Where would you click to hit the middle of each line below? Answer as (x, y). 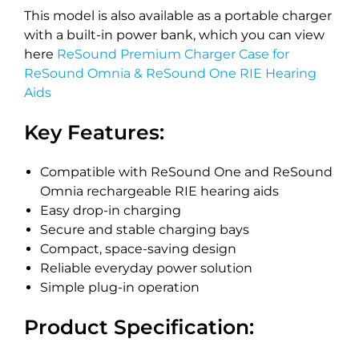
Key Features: (94, 133)
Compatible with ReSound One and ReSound (186, 172)
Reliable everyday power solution (146, 268)
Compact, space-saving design (138, 249)
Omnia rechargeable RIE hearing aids (159, 192)
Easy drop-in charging (111, 211)
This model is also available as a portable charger (178, 16)
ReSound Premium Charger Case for (173, 54)
